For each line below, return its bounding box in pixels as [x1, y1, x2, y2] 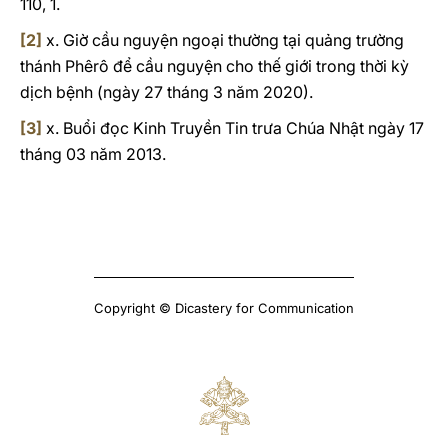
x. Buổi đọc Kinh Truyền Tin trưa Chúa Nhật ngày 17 [42, 118, 424, 138]
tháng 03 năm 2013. [20, 144, 166, 164]
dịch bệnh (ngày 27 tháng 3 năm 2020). [20, 82, 313, 102]
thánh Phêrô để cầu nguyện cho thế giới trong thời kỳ [20, 56, 409, 76]
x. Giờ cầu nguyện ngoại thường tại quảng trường [42, 30, 404, 50]
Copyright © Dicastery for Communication [94, 300, 354, 316]
